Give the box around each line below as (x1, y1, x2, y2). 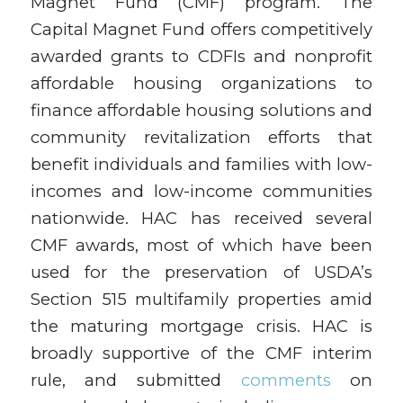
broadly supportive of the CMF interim (30, 343, 373, 364)
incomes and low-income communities (30, 181, 373, 202)
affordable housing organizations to (30, 73, 373, 94)
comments (240, 370, 331, 391)
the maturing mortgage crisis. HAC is (30, 316, 373, 337)
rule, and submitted (30, 370, 241, 391)
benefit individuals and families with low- (30, 154, 373, 175)
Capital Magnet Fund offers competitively (30, 19, 373, 40)
